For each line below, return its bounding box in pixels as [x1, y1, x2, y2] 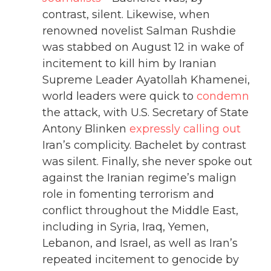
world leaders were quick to [42, 90, 197, 103]
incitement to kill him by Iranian [42, 57, 217, 71]
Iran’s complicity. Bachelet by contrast [42, 139, 246, 152]
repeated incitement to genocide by [42, 253, 239, 267]
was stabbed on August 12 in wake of [42, 41, 244, 54]
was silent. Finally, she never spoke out [42, 155, 252, 169]
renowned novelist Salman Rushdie [42, 24, 236, 38]
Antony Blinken [42, 122, 129, 136]
